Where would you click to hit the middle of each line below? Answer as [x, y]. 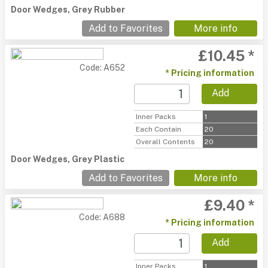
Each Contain [159, 129]
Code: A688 [102, 217]
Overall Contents [165, 142]
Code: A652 [102, 68]
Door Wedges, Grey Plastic [68, 159]
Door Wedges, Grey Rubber [68, 10]
